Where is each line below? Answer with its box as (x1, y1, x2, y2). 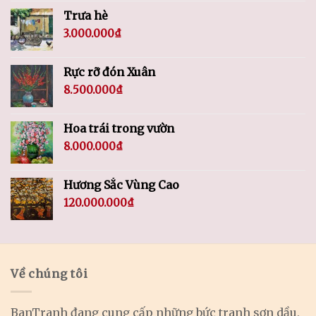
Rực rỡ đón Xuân (63, 65, 155, 80)
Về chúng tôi (11, 267, 88, 281)
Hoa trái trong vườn (63, 121, 174, 136)
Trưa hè (63, 8, 108, 23)
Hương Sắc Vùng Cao (63, 178, 179, 193)
